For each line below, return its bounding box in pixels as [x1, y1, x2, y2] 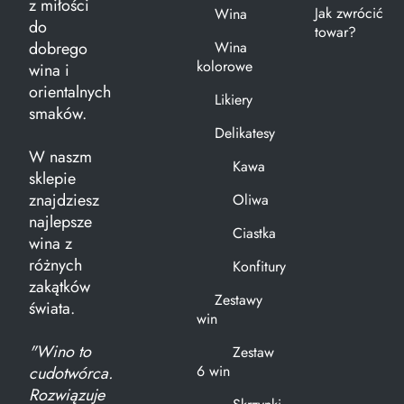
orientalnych [29, 80, 111, 105]
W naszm [29, 145, 92, 170]
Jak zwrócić [314, 3, 383, 24]
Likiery [214, 89, 252, 111]
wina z [29, 232, 72, 256]
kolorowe [196, 56, 252, 78]
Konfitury [232, 256, 286, 278]
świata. [29, 297, 75, 321]
